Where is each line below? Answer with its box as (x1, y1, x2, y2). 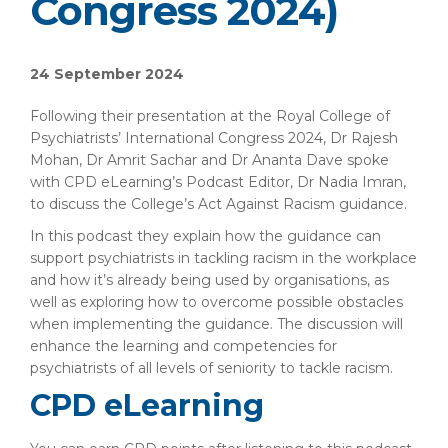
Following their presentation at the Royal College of (30, 107, 390, 125)
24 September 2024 (30, 65, 184, 83)
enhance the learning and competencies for (30, 337, 337, 355)
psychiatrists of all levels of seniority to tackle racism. (30, 359, 393, 377)
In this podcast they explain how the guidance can (30, 227, 381, 245)
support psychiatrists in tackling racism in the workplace (30, 249, 417, 267)
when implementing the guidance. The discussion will (30, 315, 403, 333)
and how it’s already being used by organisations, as (30, 271, 389, 289)
